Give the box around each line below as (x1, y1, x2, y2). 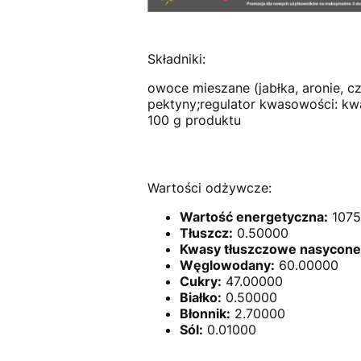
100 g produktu (147, 112, 241, 129)
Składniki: (147, 51, 205, 68)
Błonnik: (179, 305, 230, 322)
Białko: (179, 289, 222, 306)
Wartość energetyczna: (179, 209, 328, 226)
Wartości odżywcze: (147, 180, 272, 197)
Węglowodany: (179, 257, 275, 274)
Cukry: (179, 273, 222, 290)
